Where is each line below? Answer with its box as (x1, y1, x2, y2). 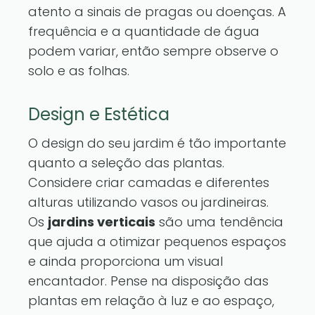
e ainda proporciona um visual (28, 252, 223, 270)
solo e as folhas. (28, 62, 129, 79)
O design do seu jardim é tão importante (28, 134, 286, 152)
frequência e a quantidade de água (28, 22, 259, 40)
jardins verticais (48, 213, 155, 231)
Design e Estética (28, 103, 169, 126)
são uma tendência (155, 213, 283, 231)
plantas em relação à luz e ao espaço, (28, 292, 274, 309)
